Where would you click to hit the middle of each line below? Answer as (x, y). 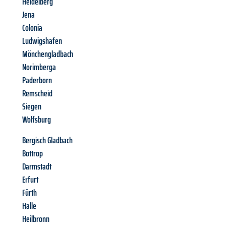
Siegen (32, 107)
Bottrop (33, 154)
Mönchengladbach (48, 54)
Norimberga (39, 67)
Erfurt (30, 180)
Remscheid (37, 94)
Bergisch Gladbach (47, 140)
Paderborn (37, 80)
